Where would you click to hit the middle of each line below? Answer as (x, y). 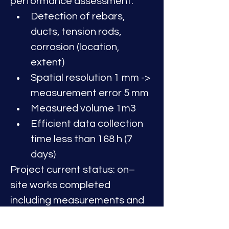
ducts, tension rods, (77, 32)
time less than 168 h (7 (83, 139)
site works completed (61, 185)
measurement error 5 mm (90, 93)
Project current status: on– (73, 170)
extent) (48, 62)
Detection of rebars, (79, 16)
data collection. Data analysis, (81, 216)
